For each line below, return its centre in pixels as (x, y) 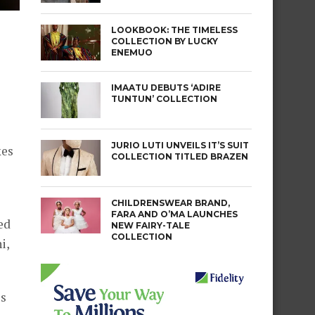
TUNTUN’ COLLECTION (164, 99)
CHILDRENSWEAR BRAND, (171, 203)
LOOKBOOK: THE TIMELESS (174, 30)
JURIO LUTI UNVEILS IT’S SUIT (180, 145)
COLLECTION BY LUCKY (165, 41)
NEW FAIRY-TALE (150, 225)
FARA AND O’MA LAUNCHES (174, 214)
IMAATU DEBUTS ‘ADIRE (166, 88)
